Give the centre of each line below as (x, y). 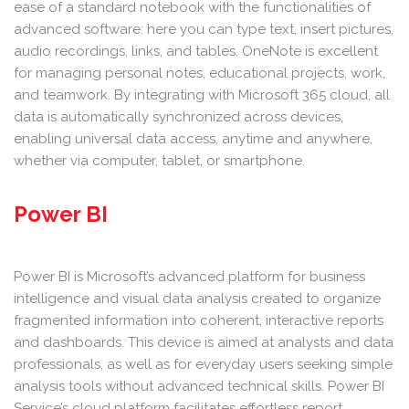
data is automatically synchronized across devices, (178, 117)
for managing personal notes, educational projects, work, (199, 73)
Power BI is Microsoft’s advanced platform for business (189, 277)
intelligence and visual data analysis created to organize (197, 299)
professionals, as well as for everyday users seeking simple (203, 364)
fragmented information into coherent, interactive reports (199, 320)
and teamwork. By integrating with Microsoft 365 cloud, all (202, 95)
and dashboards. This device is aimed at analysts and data (204, 342)
